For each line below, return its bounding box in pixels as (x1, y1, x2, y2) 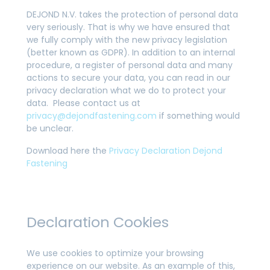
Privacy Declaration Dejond (109, 145, 222, 157)
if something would (157, 110, 240, 122)
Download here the (27, 145, 109, 157)
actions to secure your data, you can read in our (27, 72, 230, 84)
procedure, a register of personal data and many (27, 59, 233, 71)
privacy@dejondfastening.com (27, 110, 157, 122)
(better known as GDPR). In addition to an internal (27, 46, 235, 58)
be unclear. (27, 122, 74, 134)
